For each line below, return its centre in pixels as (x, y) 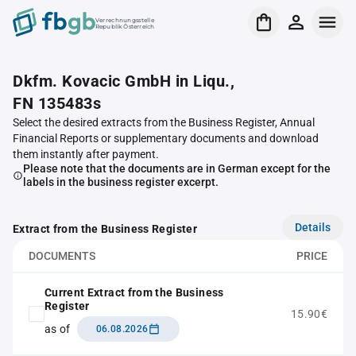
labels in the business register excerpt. (120, 182)
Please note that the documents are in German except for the (176, 168)
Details (313, 227)
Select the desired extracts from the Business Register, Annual (164, 122)
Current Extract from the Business (134, 292)
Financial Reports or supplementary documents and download (166, 138)
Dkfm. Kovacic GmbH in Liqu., (124, 81)
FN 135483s (57, 103)
